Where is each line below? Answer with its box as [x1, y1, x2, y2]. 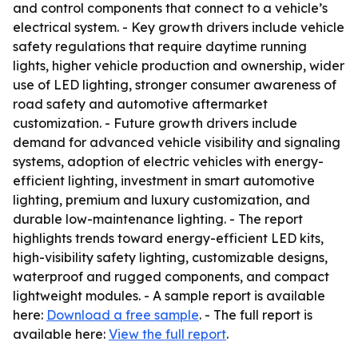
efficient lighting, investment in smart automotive [13, 173, 315, 189]
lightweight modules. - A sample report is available [13, 288, 325, 304]
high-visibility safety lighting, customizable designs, [13, 249, 328, 265]
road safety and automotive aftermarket [13, 96, 268, 112]
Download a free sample [46, 307, 199, 323]
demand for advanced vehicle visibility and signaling [13, 134, 340, 150]
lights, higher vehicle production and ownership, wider [13, 58, 344, 74]
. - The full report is [199, 307, 312, 323]
